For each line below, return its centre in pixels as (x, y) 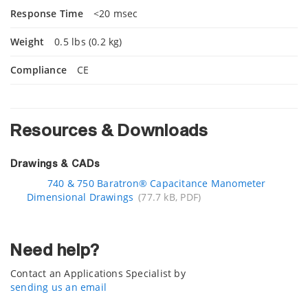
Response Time (47, 13)
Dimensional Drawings (80, 197)
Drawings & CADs (55, 164)
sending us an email (58, 287)
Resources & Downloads (109, 131)
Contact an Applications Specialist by (98, 273)
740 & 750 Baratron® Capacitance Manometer (157, 183)
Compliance (39, 69)
